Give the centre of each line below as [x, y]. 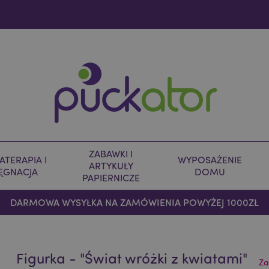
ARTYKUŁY [111, 166]
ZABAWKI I [111, 154]
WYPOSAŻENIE [210, 160]
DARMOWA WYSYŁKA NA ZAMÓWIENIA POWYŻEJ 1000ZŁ [134, 202]
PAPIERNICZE [111, 178]
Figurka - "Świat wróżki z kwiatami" [132, 258]
